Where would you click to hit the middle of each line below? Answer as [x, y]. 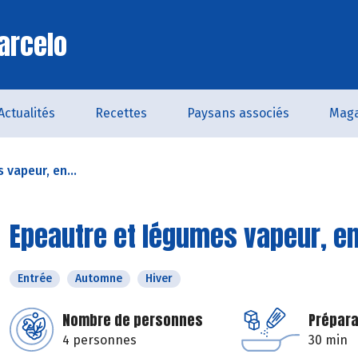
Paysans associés [238, 113]
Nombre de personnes [133, 320]
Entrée [35, 278]
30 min [328, 340]
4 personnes [99, 340]
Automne [99, 278]
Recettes [121, 113]
